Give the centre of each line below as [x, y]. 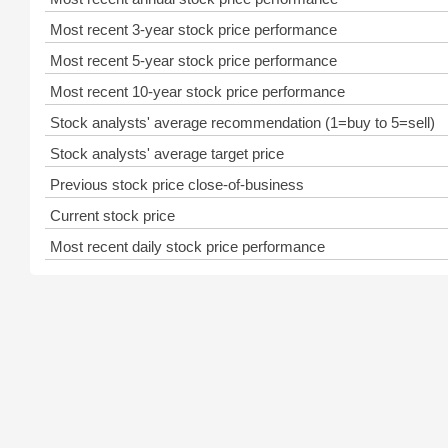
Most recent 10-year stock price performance [197, 91]
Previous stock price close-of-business [177, 184]
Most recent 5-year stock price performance [193, 60]
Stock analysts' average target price [167, 153]
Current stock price [112, 215]
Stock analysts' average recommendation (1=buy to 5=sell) [242, 122]
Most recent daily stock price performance [187, 246]
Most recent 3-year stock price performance [193, 29]
